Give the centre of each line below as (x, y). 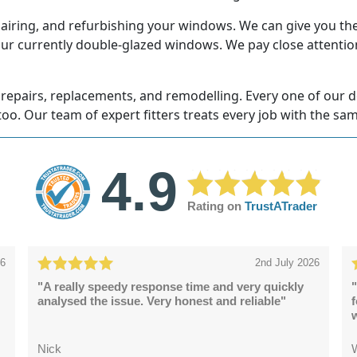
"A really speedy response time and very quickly (171, 287)
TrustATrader (280, 206)
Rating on (216, 206)
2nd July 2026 (287, 263)
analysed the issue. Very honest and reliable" (162, 301)
